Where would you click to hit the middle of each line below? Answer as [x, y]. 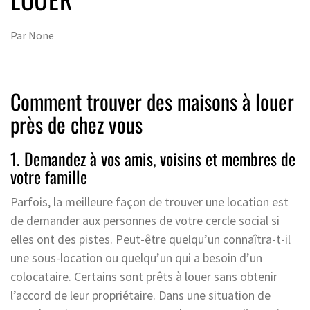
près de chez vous [76, 124]
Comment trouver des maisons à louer [152, 101]
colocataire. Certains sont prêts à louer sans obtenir [144, 276]
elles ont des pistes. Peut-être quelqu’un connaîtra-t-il [151, 239]
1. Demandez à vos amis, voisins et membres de [153, 158]
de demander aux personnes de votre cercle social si [145, 220]
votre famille [49, 176]
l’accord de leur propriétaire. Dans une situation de [140, 295]
